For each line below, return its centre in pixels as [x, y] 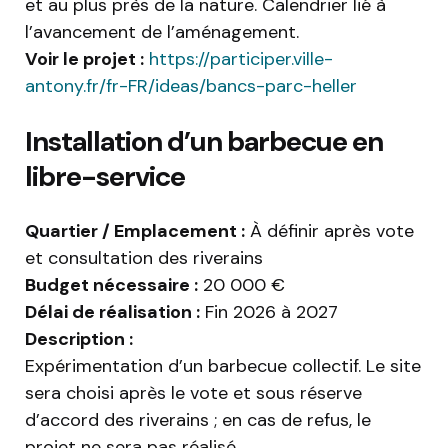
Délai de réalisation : [112, 312]
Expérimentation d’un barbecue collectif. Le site [223, 366]
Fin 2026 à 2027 [269, 312]
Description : [79, 339]
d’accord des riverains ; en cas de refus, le [198, 420]
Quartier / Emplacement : [135, 231]
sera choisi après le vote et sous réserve [193, 393]
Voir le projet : [84, 59]
